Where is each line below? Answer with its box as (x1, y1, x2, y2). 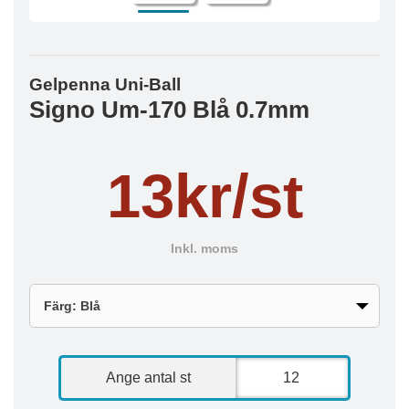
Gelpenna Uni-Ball (29, 75, 181, 94)
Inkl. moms (171, 242, 238, 256)
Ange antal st (106, 370, 192, 385)
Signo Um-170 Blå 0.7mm (29, 97, 309, 122)
